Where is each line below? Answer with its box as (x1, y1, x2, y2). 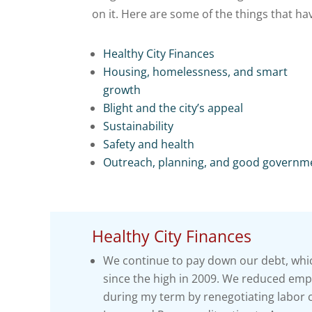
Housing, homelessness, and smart (103, 64, 288, 80)
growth (103, 82, 141, 98)
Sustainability (103, 118, 173, 134)
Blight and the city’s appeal (103, 100, 243, 116)
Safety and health (103, 136, 194, 153)
